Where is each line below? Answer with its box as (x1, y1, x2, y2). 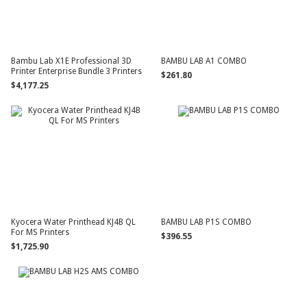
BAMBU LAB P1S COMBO (161, 217, 252, 227)
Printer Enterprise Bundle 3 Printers (11, 66, 143, 76)
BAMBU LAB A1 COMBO (161, 56, 247, 66)
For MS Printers (11, 228, 70, 237)
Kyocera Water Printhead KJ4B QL (11, 217, 136, 227)
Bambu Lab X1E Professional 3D (11, 56, 132, 66)
